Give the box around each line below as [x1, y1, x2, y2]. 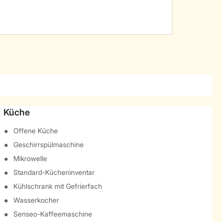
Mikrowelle [13, 154, 47, 163]
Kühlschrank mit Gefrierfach [13, 182, 102, 190]
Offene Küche [13, 126, 58, 135]
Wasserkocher [13, 196, 59, 204]
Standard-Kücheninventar [13, 168, 95, 176]
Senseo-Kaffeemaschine [13, 210, 92, 218]
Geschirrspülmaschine [13, 140, 84, 149]
